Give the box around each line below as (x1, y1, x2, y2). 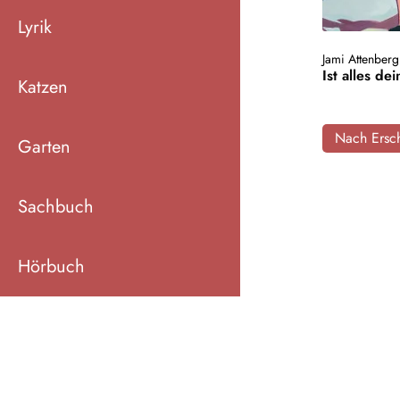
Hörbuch (18, 253, 85, 279)
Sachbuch (18, 193, 94, 220)
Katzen (18, 73, 68, 100)
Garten (18, 133, 71, 160)
